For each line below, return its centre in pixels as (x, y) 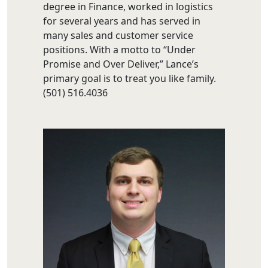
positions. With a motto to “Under (119, 50)
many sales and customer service (118, 36)
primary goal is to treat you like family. (130, 79)
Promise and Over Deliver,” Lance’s (121, 64)
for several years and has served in (122, 21)
